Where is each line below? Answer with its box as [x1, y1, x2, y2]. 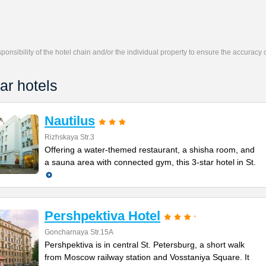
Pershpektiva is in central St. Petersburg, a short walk [45, 240, 245, 249]
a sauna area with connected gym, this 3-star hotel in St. [45, 157, 256, 167]
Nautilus [45, 113, 95, 128]
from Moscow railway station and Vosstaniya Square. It [45, 252, 249, 262]
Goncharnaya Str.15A [45, 228, 113, 236]
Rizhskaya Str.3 [45, 133, 94, 141]
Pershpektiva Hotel [45, 208, 160, 223]
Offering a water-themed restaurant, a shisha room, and [45, 145, 255, 154]
